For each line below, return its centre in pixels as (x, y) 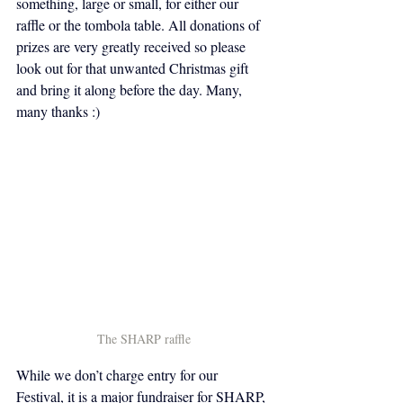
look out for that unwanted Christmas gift (134, 68)
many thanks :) (60, 111)
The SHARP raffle (144, 339)
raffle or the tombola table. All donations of (140, 25)
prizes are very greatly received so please (133, 46)
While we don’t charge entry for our (119, 375)
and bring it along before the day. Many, (131, 90)
